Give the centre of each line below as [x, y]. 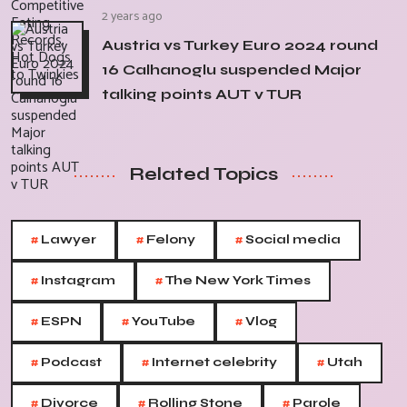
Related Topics [203, 174]
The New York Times [237, 281]
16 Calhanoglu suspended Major [232, 70]
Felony [169, 240]
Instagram [77, 281]
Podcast [70, 362]
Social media [292, 240]
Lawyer [67, 240]
